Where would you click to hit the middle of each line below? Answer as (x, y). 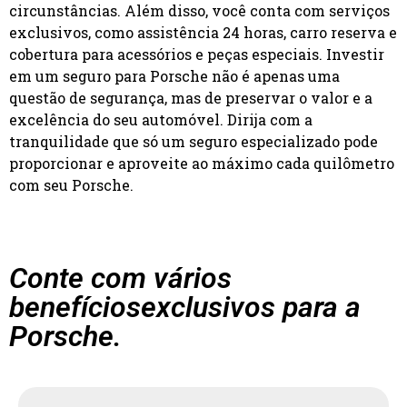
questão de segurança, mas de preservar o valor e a (191, 98)
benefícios (75, 308)
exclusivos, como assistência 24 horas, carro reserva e (203, 32)
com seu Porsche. (71, 185)
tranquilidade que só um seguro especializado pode (194, 141)
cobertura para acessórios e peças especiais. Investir (197, 54)
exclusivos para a (251, 308)
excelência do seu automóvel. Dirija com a (161, 119)
